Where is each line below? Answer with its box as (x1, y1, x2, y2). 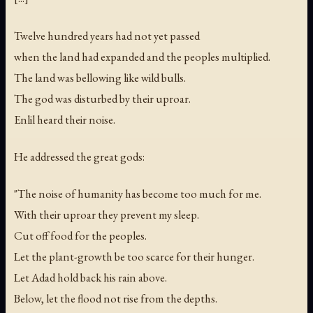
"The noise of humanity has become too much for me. (14, 185, 261, 201)
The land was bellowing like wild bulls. (14, 69, 186, 85)
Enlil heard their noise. (14, 111, 115, 127)
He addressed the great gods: (14, 148, 145, 164)
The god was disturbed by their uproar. (14, 90, 191, 106)
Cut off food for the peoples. (14, 227, 147, 243)
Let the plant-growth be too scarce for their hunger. (14, 248, 254, 264)
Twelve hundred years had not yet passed (14, 27, 200, 43)
